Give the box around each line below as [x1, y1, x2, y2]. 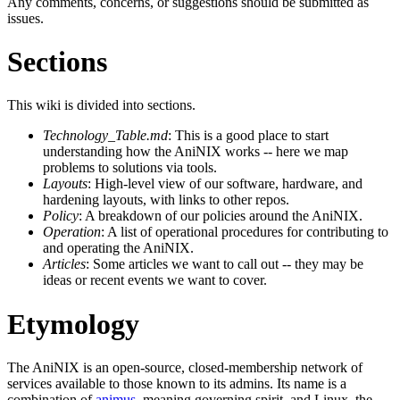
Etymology [7, 307, 139, 340]
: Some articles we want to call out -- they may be [86, 256, 363, 272]
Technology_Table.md [43, 128, 168, 144]
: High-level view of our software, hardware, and [87, 176, 362, 192]
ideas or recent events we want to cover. [43, 272, 267, 288]
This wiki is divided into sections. [7, 97, 196, 113]
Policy [43, 208, 79, 224]
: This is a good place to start [168, 128, 329, 144]
